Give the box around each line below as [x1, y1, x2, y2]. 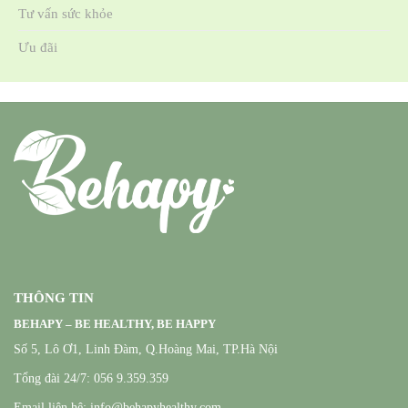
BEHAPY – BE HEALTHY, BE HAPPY [14, 317, 216, 331]
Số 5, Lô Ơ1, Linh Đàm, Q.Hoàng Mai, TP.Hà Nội [14, 342, 278, 356]
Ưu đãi [18, 39, 57, 55]
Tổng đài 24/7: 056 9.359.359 [14, 371, 168, 385]
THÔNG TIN [14, 290, 94, 305]
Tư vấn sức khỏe [18, 5, 113, 21]
